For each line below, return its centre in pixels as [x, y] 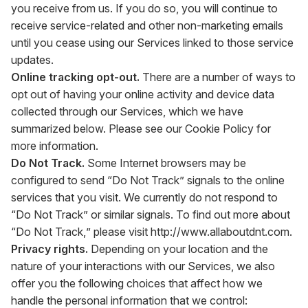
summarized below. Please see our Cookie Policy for [141, 129]
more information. [55, 146]
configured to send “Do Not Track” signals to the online [148, 180]
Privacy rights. [49, 249]
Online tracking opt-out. [75, 77]
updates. [32, 60]
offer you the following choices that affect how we [137, 283]
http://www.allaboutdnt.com [220, 232]
